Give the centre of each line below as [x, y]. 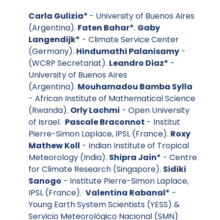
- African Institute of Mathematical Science [112, 99]
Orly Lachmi [95, 110]
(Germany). [52, 52]
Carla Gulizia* [59, 16]
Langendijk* [54, 40]
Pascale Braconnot [105, 122]
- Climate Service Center [129, 40]
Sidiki [175, 169]
